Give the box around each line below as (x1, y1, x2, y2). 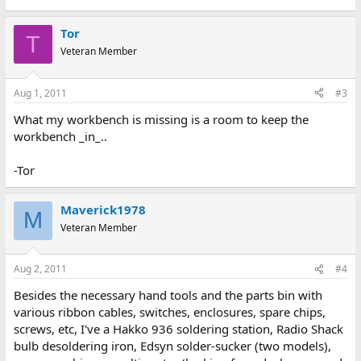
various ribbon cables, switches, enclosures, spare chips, (13, 304, 326, 320)
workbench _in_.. (13, 127, 107, 144)
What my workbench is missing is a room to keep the (13, 110, 309, 127)
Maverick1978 (60, 201, 146, 218)
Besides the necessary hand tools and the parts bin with (13, 287, 322, 303)
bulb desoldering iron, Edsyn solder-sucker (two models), (13, 338, 331, 354)
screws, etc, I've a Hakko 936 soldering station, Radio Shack (13, 321, 343, 337)
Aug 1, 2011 (13, 85, 67, 100)
